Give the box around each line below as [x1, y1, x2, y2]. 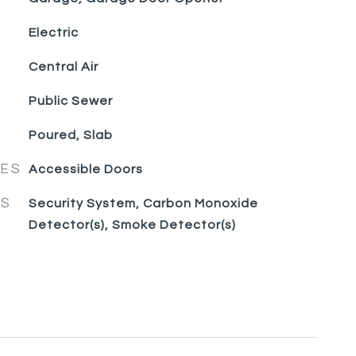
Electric [28, 26, 79, 39]
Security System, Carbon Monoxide [28, 197, 258, 210]
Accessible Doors [28, 163, 143, 176]
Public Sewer [28, 95, 113, 107]
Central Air [28, 60, 99, 73]
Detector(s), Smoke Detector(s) [28, 219, 236, 231]
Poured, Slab [28, 129, 113, 141]
